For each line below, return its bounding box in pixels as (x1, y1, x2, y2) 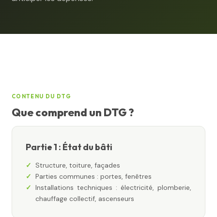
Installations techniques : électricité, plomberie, (35, 183, 191, 192)
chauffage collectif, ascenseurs (35, 194, 134, 203)
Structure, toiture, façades (35, 161, 120, 170)
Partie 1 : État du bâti (26, 141, 112, 153)
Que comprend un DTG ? (12, 106, 134, 119)
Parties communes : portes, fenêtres (35, 172, 152, 181)
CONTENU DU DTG (12, 93, 72, 100)
